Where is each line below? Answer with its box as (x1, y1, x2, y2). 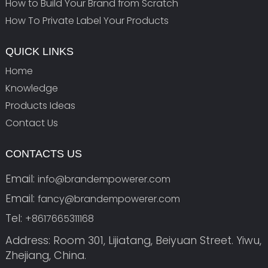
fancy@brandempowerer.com (37, 192, 180, 206)
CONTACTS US (5, 148, 82, 160)
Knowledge (5, 81, 58, 96)
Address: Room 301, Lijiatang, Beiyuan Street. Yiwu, (5, 233, 261, 248)
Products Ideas (5, 99, 75, 113)
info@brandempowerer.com (37, 172, 170, 187)
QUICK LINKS (5, 45, 74, 58)
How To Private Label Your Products (5, 14, 169, 28)
